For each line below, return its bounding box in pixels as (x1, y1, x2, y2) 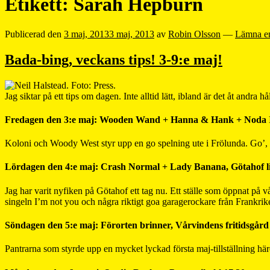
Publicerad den (5, 28, 64, 39)
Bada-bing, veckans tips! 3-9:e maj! (5, 51, 222, 67)
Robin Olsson (168, 28, 221, 39)
